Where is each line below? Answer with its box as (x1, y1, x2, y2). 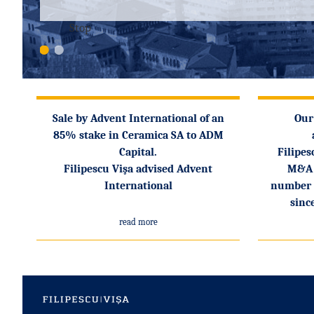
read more (118, 217, 158, 227)
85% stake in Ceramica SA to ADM (53, 129, 224, 142)
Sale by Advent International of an (52, 112, 224, 125)
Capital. (119, 146, 157, 158)
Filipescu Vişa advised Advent (64, 163, 212, 175)
